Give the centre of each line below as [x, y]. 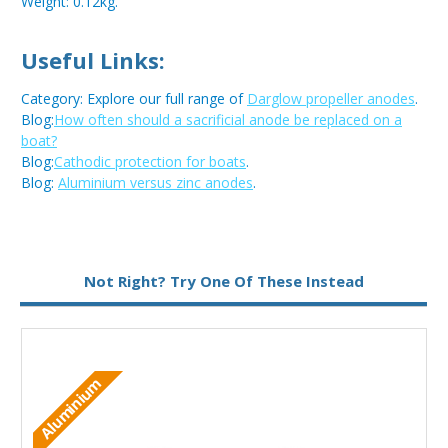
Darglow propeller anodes [331, 98]
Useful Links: [93, 60]
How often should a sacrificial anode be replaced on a [228, 119]
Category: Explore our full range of [134, 98]
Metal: [50, 262]
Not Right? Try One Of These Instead [223, 281]
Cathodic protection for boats [150, 161]
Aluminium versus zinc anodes [155, 182]
